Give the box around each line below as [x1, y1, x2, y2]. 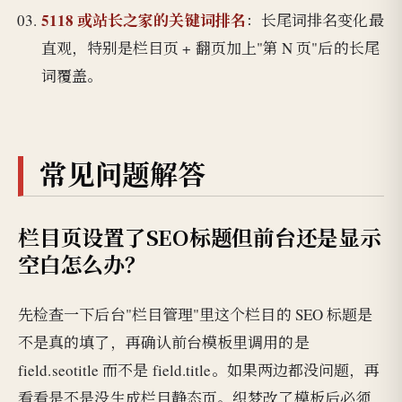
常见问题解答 [39, 153, 205, 193]
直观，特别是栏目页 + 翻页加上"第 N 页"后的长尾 [40, 38, 380, 59]
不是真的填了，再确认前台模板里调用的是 [18, 331, 310, 353]
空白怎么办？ [18, 249, 146, 280]
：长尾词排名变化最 [245, 10, 384, 31]
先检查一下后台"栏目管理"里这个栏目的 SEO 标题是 [18, 303, 373, 325]
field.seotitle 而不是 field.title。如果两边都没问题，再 [18, 359, 380, 380]
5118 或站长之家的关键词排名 [40, 9, 246, 32]
